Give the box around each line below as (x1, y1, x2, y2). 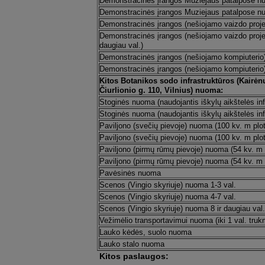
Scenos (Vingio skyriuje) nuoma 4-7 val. (99, 192, 236, 201)
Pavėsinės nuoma (99, 169, 161, 177)
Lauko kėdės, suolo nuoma (99, 228, 192, 237)
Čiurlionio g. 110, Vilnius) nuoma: (99, 86, 223, 95)
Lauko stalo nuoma (99, 240, 164, 248)
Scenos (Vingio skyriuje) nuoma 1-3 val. (99, 180, 236, 189)
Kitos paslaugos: (99, 251, 169, 261)
